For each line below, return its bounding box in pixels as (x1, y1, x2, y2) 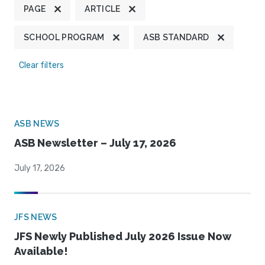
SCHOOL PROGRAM (24, 33, 105, 43)
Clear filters (19, 60, 64, 71)
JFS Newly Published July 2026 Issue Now (14, 230, 231, 243)
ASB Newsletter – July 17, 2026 (14, 137, 176, 150)
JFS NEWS (14, 212, 57, 222)
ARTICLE (85, 4, 121, 14)
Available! (14, 245, 68, 258)
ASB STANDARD (143, 33, 209, 43)
